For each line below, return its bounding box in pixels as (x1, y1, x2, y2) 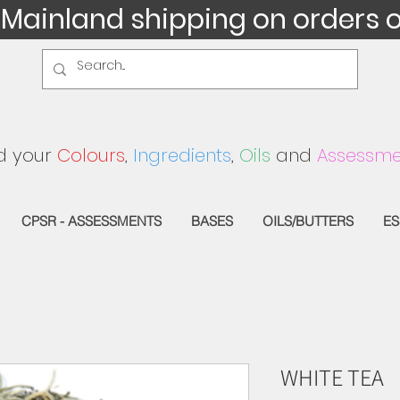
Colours (57, 143, 125, 168)
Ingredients (133, 143, 231, 168)
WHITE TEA (280, 361, 384, 392)
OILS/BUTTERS (262, 212, 354, 229)
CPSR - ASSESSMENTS (21, 212, 162, 229)
